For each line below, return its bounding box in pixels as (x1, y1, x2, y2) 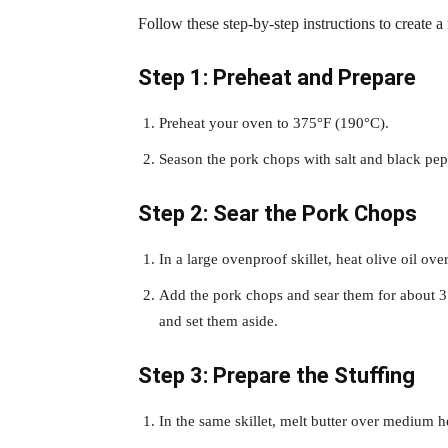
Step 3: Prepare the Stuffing (138, 362, 415, 388)
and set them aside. (159, 312, 278, 329)
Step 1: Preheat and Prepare (138, 64, 416, 90)
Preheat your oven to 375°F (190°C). (159, 114, 389, 131)
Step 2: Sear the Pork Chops (138, 200, 417, 226)
